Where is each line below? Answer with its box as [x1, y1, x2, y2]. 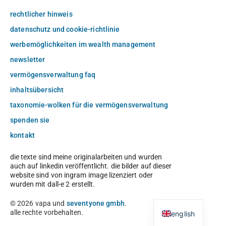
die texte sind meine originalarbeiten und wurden [10, 153, 162, 161]
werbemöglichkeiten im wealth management [10, 40, 156, 48]
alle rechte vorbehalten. [10, 208, 83, 217]
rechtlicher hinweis [10, 10, 73, 18]
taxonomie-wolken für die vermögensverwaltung [10, 100, 168, 109]
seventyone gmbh [66, 199, 125, 208]
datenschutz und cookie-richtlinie [10, 25, 120, 33]
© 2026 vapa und [10, 199, 67, 208]
